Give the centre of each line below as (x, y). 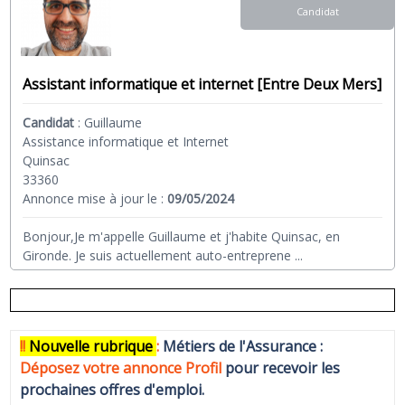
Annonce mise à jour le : (95, 199)
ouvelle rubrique (97, 347)
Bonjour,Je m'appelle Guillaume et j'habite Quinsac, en (182, 237)
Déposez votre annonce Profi (119, 368)
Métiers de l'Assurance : (243, 347)
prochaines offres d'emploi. (113, 390)
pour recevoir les (281, 368)
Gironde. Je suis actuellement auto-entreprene (157, 256)
